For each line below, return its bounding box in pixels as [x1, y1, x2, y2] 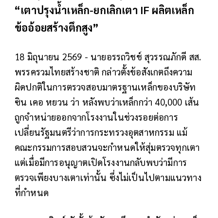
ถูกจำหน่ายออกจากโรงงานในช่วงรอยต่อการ [15, 110, 178, 123]
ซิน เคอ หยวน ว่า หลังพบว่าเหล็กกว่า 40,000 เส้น [15, 95, 200, 108]
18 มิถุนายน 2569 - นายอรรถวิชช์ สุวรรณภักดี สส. [15, 50, 201, 62]
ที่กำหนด [15, 186, 49, 198]
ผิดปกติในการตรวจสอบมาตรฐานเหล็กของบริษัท [15, 80, 196, 92]
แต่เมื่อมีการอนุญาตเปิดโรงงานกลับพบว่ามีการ [15, 156, 187, 168]
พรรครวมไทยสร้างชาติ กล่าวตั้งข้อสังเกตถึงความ [15, 65, 193, 77]
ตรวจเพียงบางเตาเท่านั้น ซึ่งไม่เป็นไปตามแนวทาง [15, 171, 201, 183]
